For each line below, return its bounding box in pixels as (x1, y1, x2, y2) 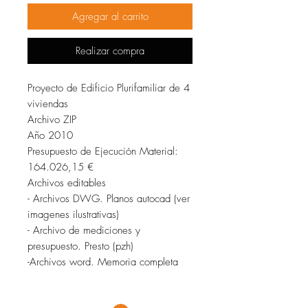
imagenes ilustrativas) (27, 208, 119, 222)
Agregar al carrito (71, 10, 148, 24)
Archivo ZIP (27, 113, 76, 127)
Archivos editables (27, 176, 106, 190)
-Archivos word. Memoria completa (27, 255, 178, 269)
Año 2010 (27, 129, 73, 143)
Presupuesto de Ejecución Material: (27, 144, 178, 159)
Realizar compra (76, 44, 144, 58)
